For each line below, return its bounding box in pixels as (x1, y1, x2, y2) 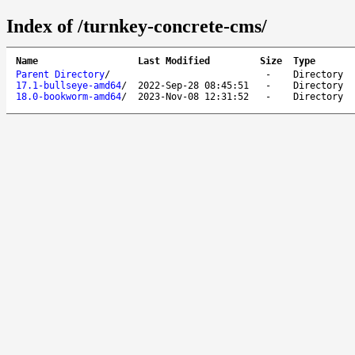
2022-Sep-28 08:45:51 (138, 79, 249, 91)
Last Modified (138, 55, 210, 67)
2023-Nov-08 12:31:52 (138, 90, 249, 102)
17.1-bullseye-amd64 (16, 79, 121, 91)
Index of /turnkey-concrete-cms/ (6, 15, 267, 36)
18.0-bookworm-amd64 (16, 90, 121, 102)
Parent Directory (16, 68, 105, 80)
